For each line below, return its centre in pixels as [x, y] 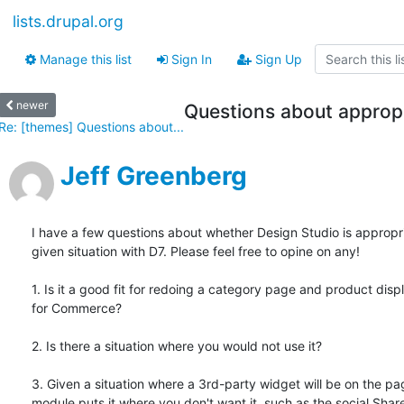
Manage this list [84, 59]
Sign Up [277, 59]
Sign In [190, 59]
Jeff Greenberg [154, 176]
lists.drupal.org [68, 22]
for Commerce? [77, 308]
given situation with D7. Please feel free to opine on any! [196, 252]
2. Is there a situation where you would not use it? [177, 346]
